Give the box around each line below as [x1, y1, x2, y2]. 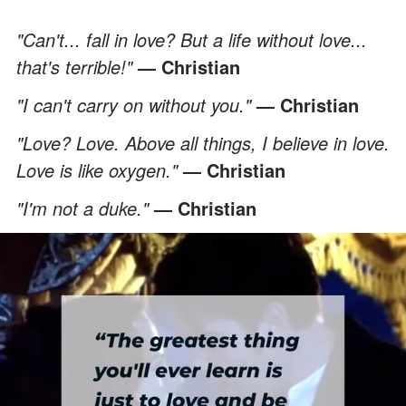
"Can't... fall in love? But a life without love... [16, 25, 367, 53]
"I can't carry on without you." [16, 91, 256, 118]
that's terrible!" [16, 53, 138, 80]
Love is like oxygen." [16, 156, 183, 183]
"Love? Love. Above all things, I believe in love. [16, 129, 390, 156]
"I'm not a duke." [16, 194, 154, 221]
